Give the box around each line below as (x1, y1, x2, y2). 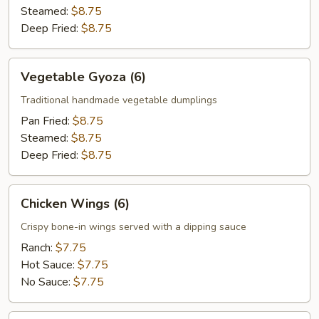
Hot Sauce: (21, 257, 78, 273)
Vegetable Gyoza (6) (21, 68, 146, 85)
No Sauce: (21, 274, 73, 290)
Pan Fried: (21, 113, 73, 129)
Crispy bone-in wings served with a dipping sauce (21, 220, 246, 234)
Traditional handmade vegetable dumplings (21, 93, 217, 107)
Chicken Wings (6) (21, 195, 130, 212)
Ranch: (21, 240, 56, 256)
